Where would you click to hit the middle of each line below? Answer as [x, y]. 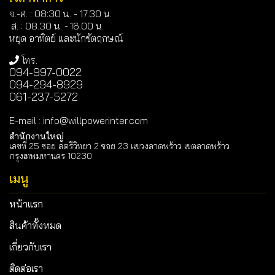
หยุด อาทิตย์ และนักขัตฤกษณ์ [66, 38]
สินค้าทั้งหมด [35, 225]
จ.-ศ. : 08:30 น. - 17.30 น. [60, 13]
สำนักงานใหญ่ [37, 136]
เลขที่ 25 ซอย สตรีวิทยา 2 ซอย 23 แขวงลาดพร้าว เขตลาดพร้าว [119, 145]
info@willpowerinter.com [95, 120]
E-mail [23, 120]
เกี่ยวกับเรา [30, 246]
